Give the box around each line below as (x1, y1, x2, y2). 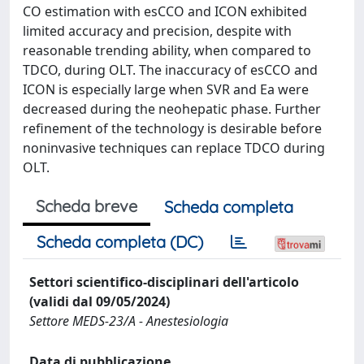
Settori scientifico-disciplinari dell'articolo (29, 273, 299, 291)
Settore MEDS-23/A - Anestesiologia (29, 312, 228, 330)
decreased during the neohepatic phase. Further (23, 100, 321, 118)
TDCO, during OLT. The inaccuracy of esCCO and (23, 61, 318, 79)
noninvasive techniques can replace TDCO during (23, 139, 325, 157)
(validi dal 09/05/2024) (29, 292, 170, 310)
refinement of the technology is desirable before (23, 119, 322, 137)
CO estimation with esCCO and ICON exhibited (23, 2, 307, 20)
